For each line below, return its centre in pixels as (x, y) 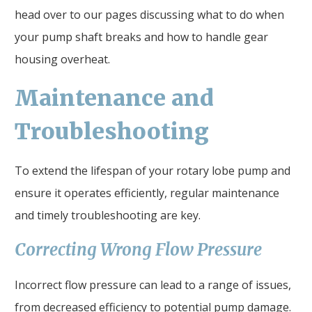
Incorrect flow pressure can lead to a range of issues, (153, 284)
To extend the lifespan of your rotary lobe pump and (153, 170)
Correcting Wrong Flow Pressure (138, 249)
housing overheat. (62, 59)
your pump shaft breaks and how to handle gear (141, 37)
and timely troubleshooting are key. (108, 215)
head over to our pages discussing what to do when (149, 14)
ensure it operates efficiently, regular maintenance (147, 193)
